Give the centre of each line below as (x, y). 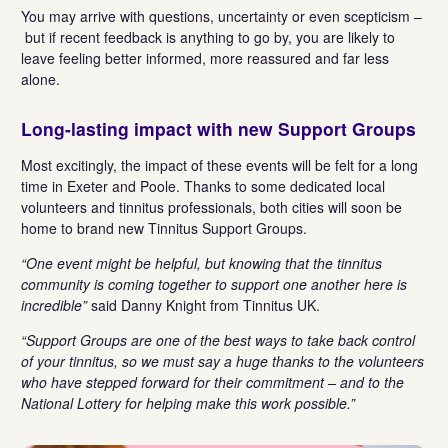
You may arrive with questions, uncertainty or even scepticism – (221, 16)
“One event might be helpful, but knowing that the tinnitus (201, 262)
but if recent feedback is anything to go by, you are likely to (208, 37)
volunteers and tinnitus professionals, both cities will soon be (211, 206)
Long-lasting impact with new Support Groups (218, 128)
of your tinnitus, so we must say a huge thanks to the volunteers (222, 360)
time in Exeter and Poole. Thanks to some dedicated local (203, 185)
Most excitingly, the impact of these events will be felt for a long (219, 164)
